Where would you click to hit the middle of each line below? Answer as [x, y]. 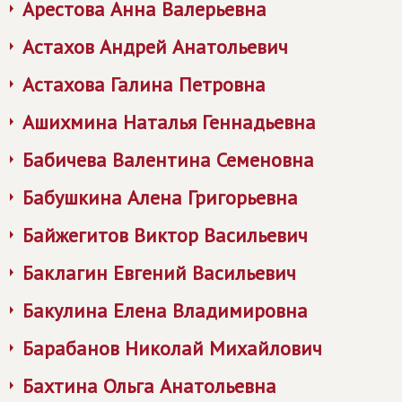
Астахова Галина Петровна [144, 84]
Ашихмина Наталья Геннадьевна [169, 122]
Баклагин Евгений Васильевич [159, 273]
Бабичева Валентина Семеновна [168, 160]
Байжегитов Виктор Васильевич [165, 235]
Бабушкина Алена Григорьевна [160, 197]
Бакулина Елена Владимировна [165, 310]
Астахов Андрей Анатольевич [155, 47]
